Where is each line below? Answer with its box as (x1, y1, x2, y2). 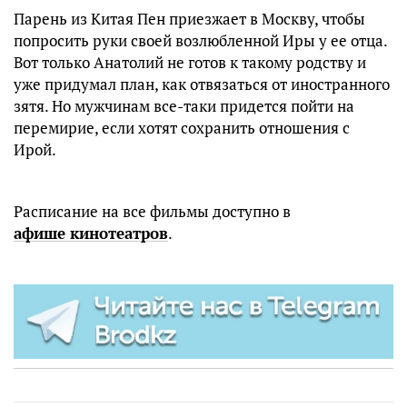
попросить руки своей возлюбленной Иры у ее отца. (14, 30, 387, 52)
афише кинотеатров (14, 223, 168, 244)
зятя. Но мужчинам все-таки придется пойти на (14, 95, 354, 117)
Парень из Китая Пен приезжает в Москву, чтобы (14, 8, 365, 30)
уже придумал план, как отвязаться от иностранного (14, 74, 390, 95)
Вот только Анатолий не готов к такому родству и (14, 52, 366, 74)
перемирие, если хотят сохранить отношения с (14, 117, 350, 139)
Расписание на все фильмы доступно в (14, 201, 291, 223)
